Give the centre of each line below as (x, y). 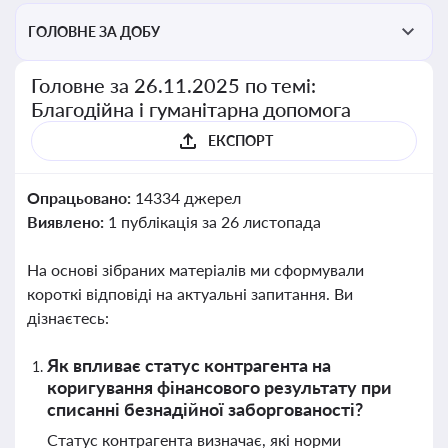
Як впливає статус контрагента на (189, 365)
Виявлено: (67, 221)
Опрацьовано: (81, 197)
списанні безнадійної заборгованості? (205, 409)
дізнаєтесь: (68, 317)
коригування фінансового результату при (219, 387)
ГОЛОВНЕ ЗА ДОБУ (94, 31)
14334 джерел (187, 197)
